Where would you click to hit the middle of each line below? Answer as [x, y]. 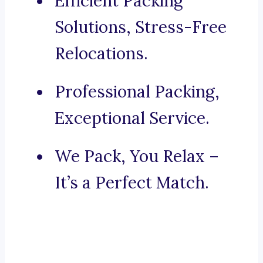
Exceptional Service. [132, 118]
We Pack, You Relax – [137, 156]
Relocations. [101, 54]
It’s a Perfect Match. [132, 183]
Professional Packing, [137, 92]
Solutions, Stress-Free [141, 27]
